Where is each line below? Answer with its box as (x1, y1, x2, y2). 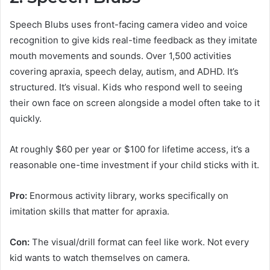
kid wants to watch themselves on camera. (10, 251, 190, 263)
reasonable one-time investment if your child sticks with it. (10, 159, 259, 171)
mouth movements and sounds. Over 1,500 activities (10, 49, 231, 61)
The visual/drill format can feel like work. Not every (30, 236, 249, 248)
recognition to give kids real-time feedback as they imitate (10, 34, 257, 46)
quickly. (10, 112, 42, 124)
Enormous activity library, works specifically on (27, 189, 228, 201)
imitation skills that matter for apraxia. (10, 205, 169, 217)
